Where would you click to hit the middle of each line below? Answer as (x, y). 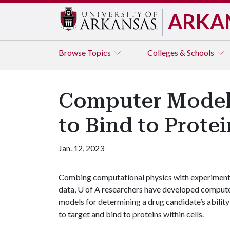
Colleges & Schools (181, 53)
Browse (73, 53)
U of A (89, 189)
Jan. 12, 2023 (81, 148)
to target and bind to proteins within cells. (131, 214)
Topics (100, 53)
